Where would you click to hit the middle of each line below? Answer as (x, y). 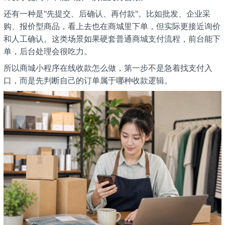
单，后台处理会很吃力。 (47, 51)
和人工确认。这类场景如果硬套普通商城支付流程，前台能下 (112, 39)
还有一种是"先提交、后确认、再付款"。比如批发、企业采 (107, 14)
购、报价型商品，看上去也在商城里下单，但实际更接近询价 (112, 26)
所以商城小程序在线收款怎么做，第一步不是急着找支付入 (108, 68)
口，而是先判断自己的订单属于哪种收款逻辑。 (88, 81)
